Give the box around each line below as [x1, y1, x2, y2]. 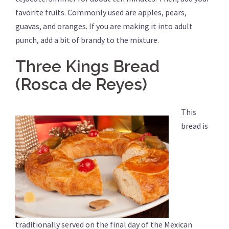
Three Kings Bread [15, 57, 159, 76]
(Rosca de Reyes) [15, 75, 147, 94]
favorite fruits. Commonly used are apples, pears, [15, 7, 187, 18]
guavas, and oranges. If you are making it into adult [15, 21, 193, 32]
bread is [181, 121, 208, 131]
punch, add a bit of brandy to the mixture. [15, 35, 159, 45]
